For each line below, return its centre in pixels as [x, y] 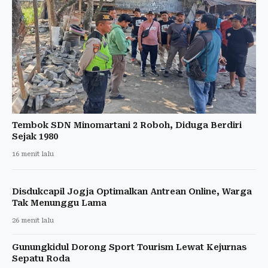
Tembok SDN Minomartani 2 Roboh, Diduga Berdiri [127, 125]
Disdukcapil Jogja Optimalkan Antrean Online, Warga [132, 191]
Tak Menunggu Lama [59, 202]
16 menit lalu [33, 154]
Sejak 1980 [35, 136]
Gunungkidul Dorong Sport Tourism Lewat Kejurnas [129, 247]
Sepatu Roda [41, 258]
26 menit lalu [33, 220]
